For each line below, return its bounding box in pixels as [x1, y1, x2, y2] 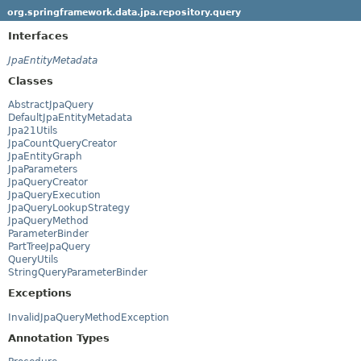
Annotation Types [8, 331, 110, 344]
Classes [8, 74, 53, 87]
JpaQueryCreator [8, 176, 88, 189]
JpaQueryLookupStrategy [8, 202, 130, 214]
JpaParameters [8, 164, 77, 176]
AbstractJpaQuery [8, 99, 93, 111]
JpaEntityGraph [8, 151, 82, 163]
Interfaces [8, 29, 68, 42]
